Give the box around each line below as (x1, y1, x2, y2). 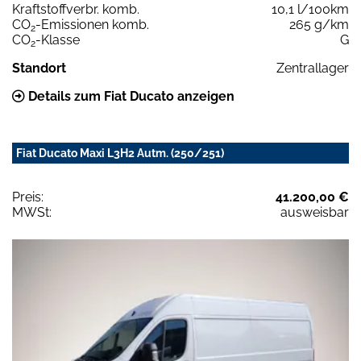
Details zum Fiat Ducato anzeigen (25, 88, 234, 104)
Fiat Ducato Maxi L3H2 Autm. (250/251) (16, 146, 224, 160)
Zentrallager (276, 60, 349, 76)
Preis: (12, 189, 44, 205)
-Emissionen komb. (35, 16, 149, 32)
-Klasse (35, 31, 80, 48)
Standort (12, 60, 66, 76)
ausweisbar (280, 204, 349, 220)
